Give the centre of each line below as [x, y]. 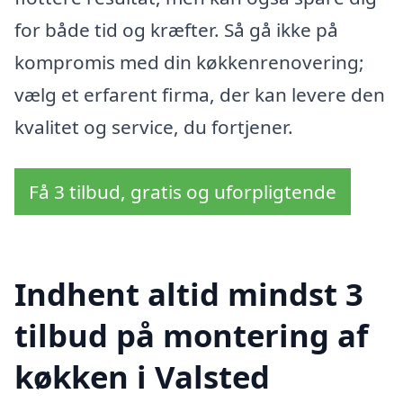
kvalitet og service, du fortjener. [154, 127]
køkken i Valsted [142, 376]
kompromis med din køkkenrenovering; [189, 63]
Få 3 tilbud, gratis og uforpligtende [183, 192]
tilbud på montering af [191, 335]
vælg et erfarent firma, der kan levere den [200, 95]
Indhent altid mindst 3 [189, 293]
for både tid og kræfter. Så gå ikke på [176, 30]
